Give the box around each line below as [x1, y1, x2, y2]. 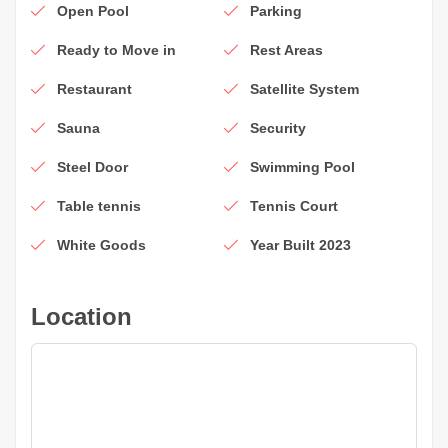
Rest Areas [250, 41, 323, 58]
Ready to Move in [57, 41, 176, 58]
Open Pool [57, 2, 129, 19]
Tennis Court [250, 197, 338, 214]
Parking [250, 2, 302, 19]
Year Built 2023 [250, 236, 351, 253]
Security [250, 119, 306, 136]
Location [31, 302, 132, 330]
